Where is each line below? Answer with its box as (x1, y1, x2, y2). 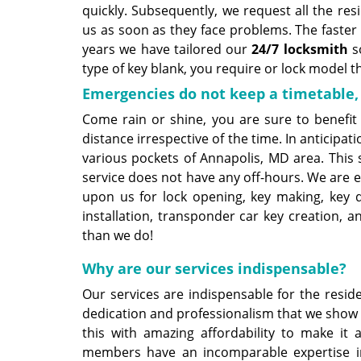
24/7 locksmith (251, 40, 348, 58)
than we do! (82, 226, 153, 244)
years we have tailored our (82, 40, 252, 58)
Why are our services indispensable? (82, 259, 346, 278)
